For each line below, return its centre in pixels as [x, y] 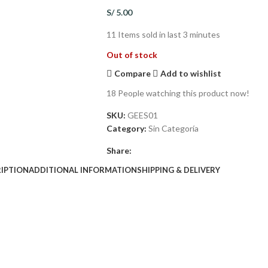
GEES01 [142, 115]
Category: [126, 128]
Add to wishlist [191, 73]
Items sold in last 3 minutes [169, 34]
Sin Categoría [173, 128]
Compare [133, 73]
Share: [119, 150]
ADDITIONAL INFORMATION [83, 170]
